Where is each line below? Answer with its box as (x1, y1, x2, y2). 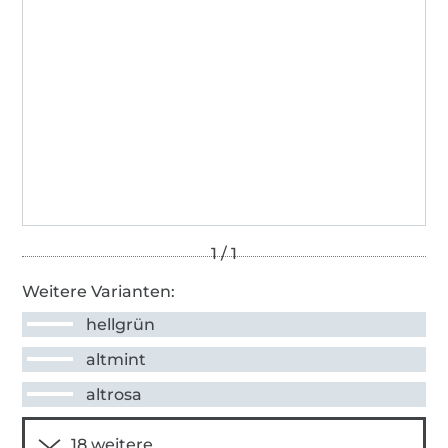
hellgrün (86, 314, 156, 334)
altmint (86, 349, 147, 369)
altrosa (86, 384, 143, 404)
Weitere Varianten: (22, 281, 176, 301)
